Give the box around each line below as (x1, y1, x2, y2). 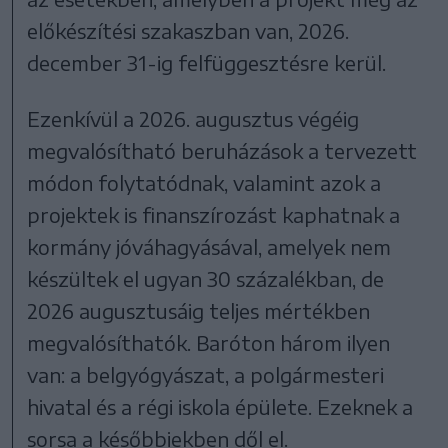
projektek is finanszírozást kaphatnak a (27, 201, 401, 227)
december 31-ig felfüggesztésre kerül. (27, 49, 387, 75)
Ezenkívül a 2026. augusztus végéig (27, 105, 360, 131)
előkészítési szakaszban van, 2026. (27, 17, 350, 43)
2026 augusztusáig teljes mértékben (27, 297, 371, 323)
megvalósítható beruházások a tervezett (27, 137, 418, 163)
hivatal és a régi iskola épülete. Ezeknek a (27, 393, 414, 419)
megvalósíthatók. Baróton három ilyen (27, 329, 391, 355)
